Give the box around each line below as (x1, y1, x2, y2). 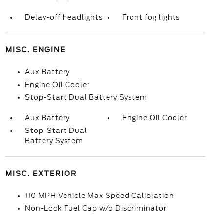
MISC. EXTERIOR (5, 170, 77, 177)
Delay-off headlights (24, 13, 103, 21)
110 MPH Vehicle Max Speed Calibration (24, 192, 174, 199)
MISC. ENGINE (5, 46, 66, 54)
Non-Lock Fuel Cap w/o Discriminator (24, 204, 167, 212)
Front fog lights (122, 13, 180, 21)
